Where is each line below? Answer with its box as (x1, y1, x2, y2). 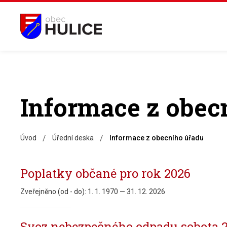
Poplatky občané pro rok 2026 (20, 165, 191, 181)
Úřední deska (52, 134, 94, 142)
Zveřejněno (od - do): (20, 187, 88, 196)
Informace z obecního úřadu (109, 134, 204, 142)
